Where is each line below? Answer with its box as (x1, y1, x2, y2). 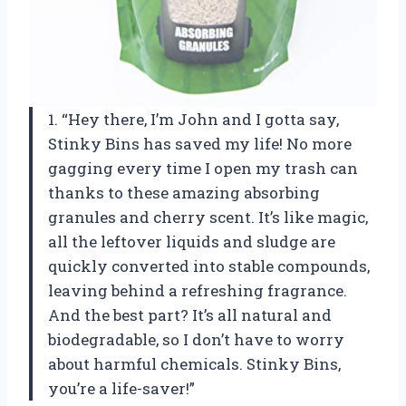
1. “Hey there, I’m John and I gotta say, (48, 108, 339, 130)
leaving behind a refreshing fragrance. (48, 279, 347, 301)
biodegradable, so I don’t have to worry (48, 328, 344, 350)
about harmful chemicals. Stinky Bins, (48, 353, 341, 374)
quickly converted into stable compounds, (48, 255, 370, 276)
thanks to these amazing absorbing (48, 181, 320, 203)
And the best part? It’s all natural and (48, 304, 332, 325)
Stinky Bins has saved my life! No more (48, 132, 352, 154)
